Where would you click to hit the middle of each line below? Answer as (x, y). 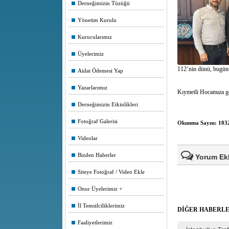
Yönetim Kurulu (94, 20)
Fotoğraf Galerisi (95, 121)
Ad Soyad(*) (210, 189)
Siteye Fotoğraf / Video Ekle (108, 172)
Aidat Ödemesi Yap (97, 71)
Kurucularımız (92, 37)
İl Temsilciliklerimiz (98, 205)
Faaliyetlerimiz (92, 222)
